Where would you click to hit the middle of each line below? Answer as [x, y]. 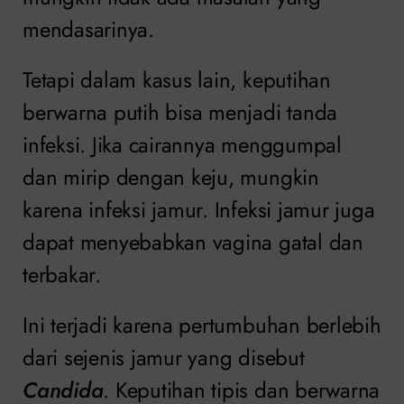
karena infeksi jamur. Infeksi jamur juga [199, 209]
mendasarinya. [88, 29]
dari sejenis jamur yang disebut [164, 357]
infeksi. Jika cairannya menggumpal [182, 144]
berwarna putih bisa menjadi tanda [180, 112]
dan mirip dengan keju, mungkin [171, 177]
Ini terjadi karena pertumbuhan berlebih [202, 325]
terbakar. [62, 274]
